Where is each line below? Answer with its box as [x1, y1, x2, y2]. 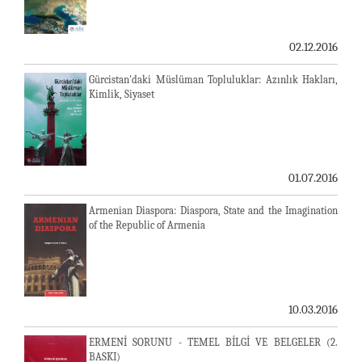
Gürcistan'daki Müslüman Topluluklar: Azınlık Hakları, [89, 73, 338, 86]
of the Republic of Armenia [89, 218, 205, 231]
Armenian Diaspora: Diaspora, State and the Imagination [89, 204, 338, 217]
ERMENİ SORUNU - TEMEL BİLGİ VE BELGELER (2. [89, 335, 338, 348]
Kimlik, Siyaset [89, 87, 154, 100]
